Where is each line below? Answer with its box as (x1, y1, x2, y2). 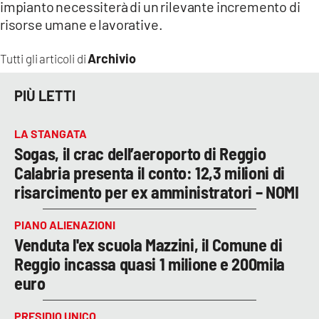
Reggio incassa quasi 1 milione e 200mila (14, 253, 285, 275)
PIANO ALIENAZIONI (14, 218, 115, 232)
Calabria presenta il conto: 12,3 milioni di (14, 162, 285, 184)
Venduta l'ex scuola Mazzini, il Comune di (14, 234, 283, 256)
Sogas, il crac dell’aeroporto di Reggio (14, 143, 266, 164)
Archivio (88, 51, 137, 67)
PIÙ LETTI (14, 86, 75, 104)
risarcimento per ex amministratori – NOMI (14, 182, 299, 203)
